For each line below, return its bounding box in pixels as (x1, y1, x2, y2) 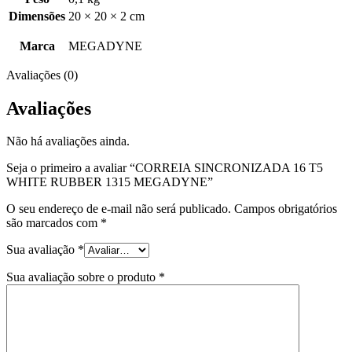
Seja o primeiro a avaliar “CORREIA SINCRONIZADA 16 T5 (6, 161, 323, 175)
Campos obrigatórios (234, 202, 337, 216)
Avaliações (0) (6, 68, 78, 82)
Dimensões (9, 9, 65, 23)
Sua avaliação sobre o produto (6, 270, 159, 284)
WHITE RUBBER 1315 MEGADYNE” (6, 175, 213, 189)
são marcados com (6, 216, 101, 230)
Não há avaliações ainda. (6, 134, 130, 148)
